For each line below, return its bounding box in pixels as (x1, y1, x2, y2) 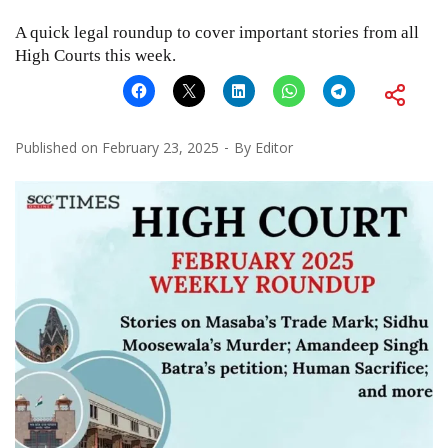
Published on (15, 137, 102, 157)
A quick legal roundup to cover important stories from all (15, 22, 419, 42)
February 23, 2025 (102, 137, 219, 157)
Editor (255, 137, 293, 157)
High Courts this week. (15, 45, 176, 65)
